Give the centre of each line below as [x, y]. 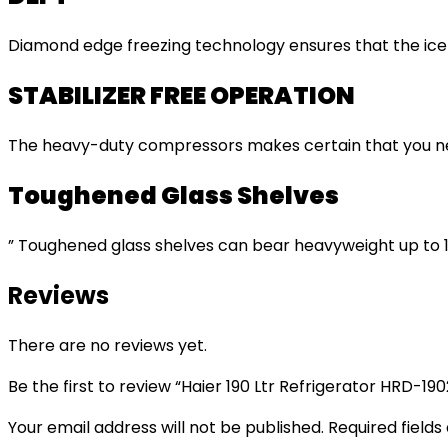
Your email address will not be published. [166, 427]
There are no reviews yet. [107, 345]
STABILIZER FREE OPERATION [181, 96]
